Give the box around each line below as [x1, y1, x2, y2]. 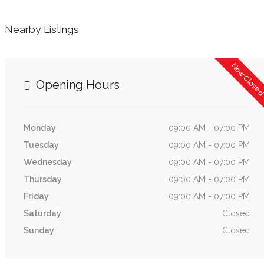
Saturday [24, 209, 61, 218]
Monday [24, 123, 56, 133]
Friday [24, 192, 49, 201]
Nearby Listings [5, 24, 79, 35]
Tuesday [24, 140, 59, 150]
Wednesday [24, 157, 72, 167]
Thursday [24, 174, 62, 184]
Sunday [24, 226, 54, 235]
